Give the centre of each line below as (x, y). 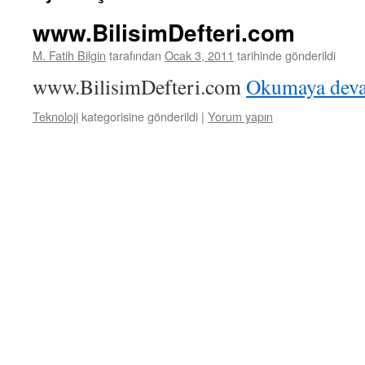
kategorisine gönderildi (140, 116)
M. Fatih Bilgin (69, 55)
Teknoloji (55, 116)
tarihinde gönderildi (286, 55)
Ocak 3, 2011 (199, 55)
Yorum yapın (240, 116)
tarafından (135, 55)
